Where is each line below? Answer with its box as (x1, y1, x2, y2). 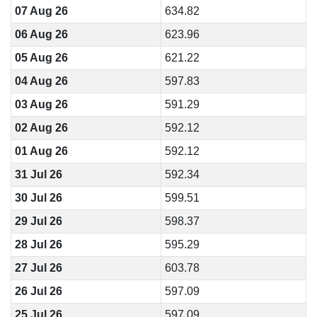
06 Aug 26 (14, 28, 68, 40)
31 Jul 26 (14, 168, 62, 180)
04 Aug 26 (14, 75, 68, 87)
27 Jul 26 (14, 262, 62, 274)
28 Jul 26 (14, 238, 62, 250)
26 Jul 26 (14, 285, 62, 297)
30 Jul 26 (14, 192, 62, 204)
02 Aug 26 (14, 122, 68, 134)
